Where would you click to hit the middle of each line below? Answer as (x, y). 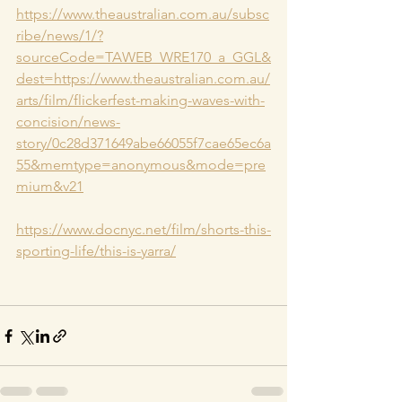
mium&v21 (50, 186)
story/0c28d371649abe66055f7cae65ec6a (144, 143)
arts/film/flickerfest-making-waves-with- (140, 100)
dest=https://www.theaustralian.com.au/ (143, 79)
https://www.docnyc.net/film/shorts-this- (144, 229)
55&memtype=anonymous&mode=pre (141, 165)
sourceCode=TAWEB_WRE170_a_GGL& (144, 57)
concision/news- (68, 122)
